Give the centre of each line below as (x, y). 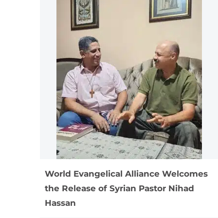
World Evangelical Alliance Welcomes (126, 174)
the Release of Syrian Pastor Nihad (119, 189)
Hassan (60, 203)
